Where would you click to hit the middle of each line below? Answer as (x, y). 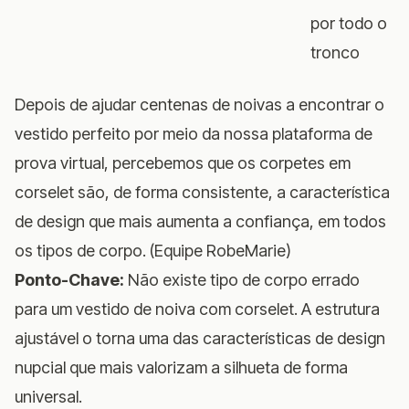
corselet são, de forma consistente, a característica (202, 192)
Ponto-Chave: (69, 279)
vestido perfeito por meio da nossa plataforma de (194, 133)
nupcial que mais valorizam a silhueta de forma (181, 367)
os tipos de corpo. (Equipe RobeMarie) (153, 250)
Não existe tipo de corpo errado (242, 279)
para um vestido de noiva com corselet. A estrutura (197, 309)
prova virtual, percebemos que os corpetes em (183, 163)
